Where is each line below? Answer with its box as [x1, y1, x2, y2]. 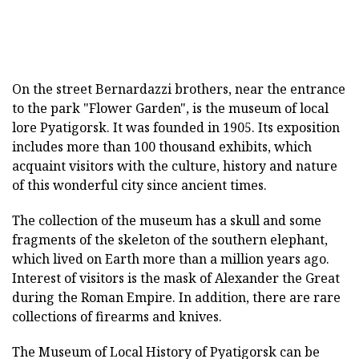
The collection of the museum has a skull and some [12, 212, 321, 230]
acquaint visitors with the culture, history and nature [12, 157, 337, 175]
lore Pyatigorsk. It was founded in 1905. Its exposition [12, 119, 340, 137]
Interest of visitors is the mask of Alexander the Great [12, 269, 340, 288]
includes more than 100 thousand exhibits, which [12, 138, 312, 156]
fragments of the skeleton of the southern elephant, [12, 231, 328, 249]
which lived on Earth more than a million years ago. [12, 250, 329, 268]
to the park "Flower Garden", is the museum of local [12, 99, 329, 118]
